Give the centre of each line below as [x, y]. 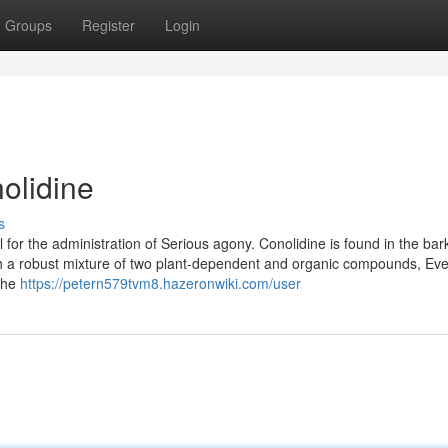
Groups [28, 25]
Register [108, 25]
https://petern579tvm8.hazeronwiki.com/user [160, 283]
